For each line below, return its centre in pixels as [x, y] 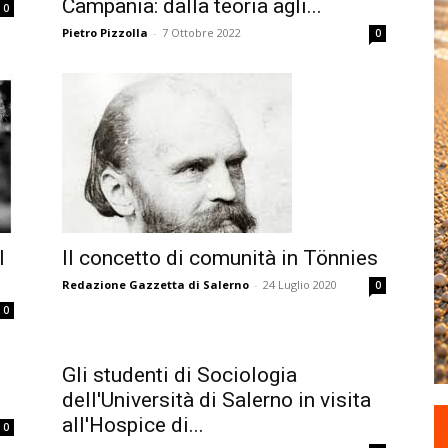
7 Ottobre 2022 [201, 32]
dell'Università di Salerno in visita [216, 400]
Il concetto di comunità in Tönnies [220, 258]
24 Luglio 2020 [300, 284]
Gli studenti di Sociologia [179, 375]
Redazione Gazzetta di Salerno [155, 284]
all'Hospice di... [133, 425]
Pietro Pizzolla [105, 32]
